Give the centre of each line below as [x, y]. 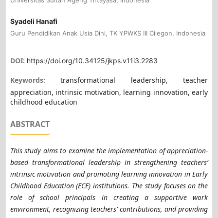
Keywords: [35, 80]
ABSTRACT [30, 124]
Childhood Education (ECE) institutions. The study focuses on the [109, 185]
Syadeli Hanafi [34, 21]
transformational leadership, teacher [134, 80]
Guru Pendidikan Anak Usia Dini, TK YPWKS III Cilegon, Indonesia [108, 33]
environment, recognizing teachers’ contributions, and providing [109, 209]
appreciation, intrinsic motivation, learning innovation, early [109, 92]
